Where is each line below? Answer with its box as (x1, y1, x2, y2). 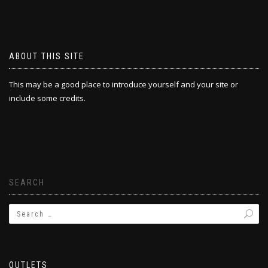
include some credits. (9, 93, 86, 103)
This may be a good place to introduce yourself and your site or (9, 79, 238, 90)
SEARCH (9, 178, 45, 187)
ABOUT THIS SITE (9, 51, 84, 61)
